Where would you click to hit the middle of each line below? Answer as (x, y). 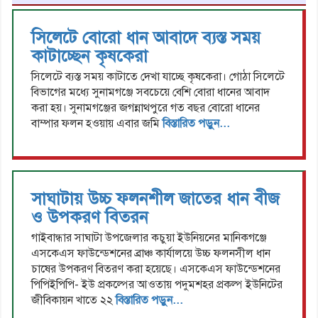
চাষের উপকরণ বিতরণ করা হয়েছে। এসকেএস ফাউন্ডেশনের (156, 269)
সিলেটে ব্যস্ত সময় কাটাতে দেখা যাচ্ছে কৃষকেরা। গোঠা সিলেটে (158, 77)
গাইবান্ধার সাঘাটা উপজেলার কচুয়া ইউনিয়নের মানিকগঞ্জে (149, 238)
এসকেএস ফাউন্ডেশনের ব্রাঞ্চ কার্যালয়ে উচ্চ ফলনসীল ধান (151, 254)
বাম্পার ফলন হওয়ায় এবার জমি (97, 124)
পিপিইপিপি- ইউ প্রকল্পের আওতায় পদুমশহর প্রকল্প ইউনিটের (157, 285)
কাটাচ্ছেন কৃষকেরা (89, 56)
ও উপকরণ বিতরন (90, 218)
